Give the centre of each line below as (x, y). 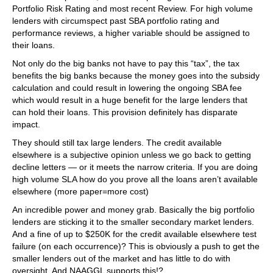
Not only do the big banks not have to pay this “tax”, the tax (126, 63)
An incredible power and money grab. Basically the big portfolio (133, 210)
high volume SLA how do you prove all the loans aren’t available (135, 179)
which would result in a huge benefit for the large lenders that (130, 100)
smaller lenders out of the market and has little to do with (121, 258)
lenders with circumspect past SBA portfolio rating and (116, 21)
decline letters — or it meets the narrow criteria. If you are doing (135, 167)
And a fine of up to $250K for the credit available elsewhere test (134, 234)
